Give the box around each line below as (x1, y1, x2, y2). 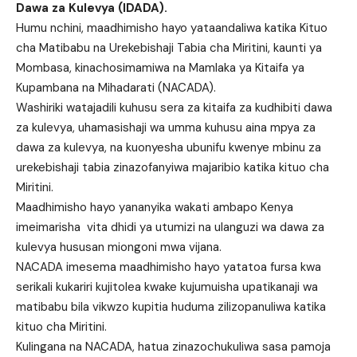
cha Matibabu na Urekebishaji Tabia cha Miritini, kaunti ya (16, 40, 322, 57)
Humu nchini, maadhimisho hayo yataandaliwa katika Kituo (16, 20, 328, 37)
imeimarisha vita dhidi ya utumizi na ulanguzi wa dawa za (16, 219, 324, 236)
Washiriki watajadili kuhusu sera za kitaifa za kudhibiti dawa (16, 100, 332, 116)
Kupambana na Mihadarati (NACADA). (16, 80, 216, 96)
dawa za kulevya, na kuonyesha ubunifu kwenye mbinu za (16, 139, 321, 156)
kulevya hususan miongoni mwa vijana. (16, 239, 222, 256)
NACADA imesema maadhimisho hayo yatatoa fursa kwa (16, 259, 321, 276)
